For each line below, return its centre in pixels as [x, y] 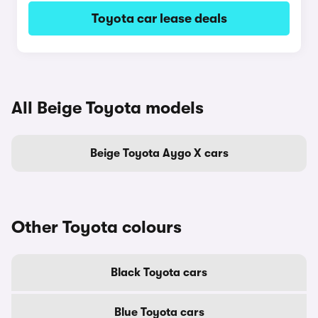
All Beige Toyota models [108, 108]
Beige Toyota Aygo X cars [159, 153]
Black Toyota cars [159, 273]
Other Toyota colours [97, 227]
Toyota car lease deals [159, 18]
